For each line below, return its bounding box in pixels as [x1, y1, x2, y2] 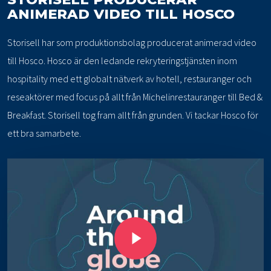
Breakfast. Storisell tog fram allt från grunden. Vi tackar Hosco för [7, 108, 259, 121]
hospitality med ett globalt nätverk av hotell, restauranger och [7, 72, 252, 85]
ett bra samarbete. [7, 126, 82, 139]
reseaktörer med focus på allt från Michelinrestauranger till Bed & [7, 90, 263, 103]
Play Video [113, 210, 137, 223]
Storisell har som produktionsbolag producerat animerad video [7, 36, 257, 48]
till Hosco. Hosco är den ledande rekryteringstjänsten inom [7, 54, 238, 67]
